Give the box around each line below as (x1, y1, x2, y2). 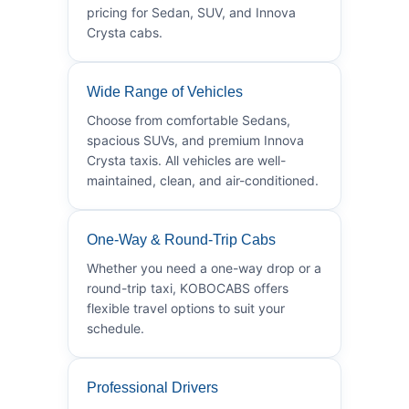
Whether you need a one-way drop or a (87, 259, 321, 276)
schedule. (87, 320, 144, 336)
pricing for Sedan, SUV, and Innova (87, 4, 296, 20)
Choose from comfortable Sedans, (87, 111, 290, 128)
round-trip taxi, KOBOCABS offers (87, 279, 288, 296)
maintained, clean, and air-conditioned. (87, 172, 319, 188)
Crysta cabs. (87, 24, 163, 40)
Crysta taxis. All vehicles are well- (87, 152, 286, 168)
